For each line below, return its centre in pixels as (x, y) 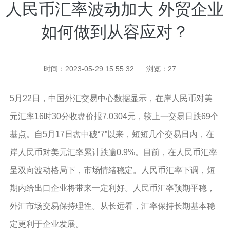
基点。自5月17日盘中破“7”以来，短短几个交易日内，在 (112, 134)
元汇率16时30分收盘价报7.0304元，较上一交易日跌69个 (114, 116)
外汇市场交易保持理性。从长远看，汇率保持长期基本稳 (112, 206)
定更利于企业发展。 (46, 224)
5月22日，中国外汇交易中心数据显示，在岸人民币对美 (111, 98)
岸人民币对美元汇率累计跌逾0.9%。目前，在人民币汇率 (113, 152)
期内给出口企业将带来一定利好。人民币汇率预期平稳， (112, 188)
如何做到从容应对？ (115, 32)
